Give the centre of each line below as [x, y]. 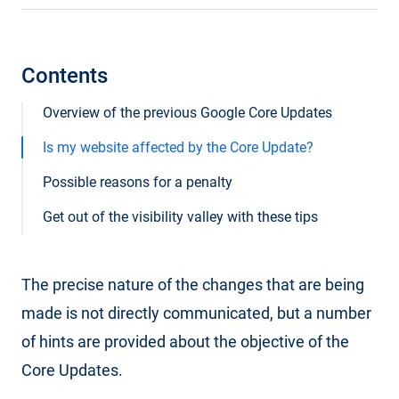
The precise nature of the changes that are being [193, 285]
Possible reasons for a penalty [138, 182]
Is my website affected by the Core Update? [178, 147]
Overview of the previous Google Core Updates [187, 113]
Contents [65, 76]
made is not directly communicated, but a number [196, 313]
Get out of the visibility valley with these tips [180, 217]
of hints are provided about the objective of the [185, 342]
